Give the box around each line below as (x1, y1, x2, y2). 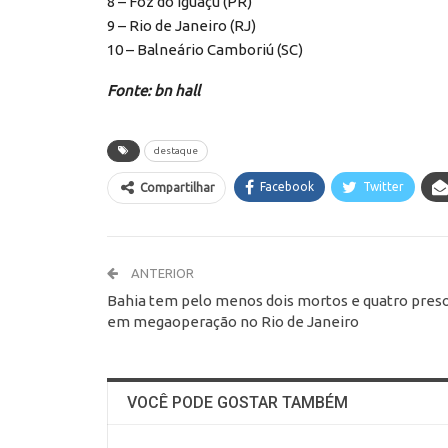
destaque (154, 145, 198, 157)
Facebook (260, 180, 314, 194)
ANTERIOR (128, 266, 194, 281)
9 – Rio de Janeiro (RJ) (107, 17, 256, 35)
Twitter (363, 180, 404, 194)
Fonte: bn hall (107, 82, 200, 100)
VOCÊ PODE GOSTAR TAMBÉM (127, 393, 348, 413)
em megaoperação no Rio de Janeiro (107, 313, 359, 331)
